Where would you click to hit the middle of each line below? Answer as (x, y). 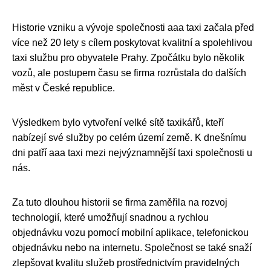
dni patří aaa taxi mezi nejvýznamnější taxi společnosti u (132, 152)
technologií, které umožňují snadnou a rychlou (110, 217)
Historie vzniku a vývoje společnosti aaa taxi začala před (133, 27)
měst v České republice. (64, 88)
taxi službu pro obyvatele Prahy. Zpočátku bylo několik (128, 57)
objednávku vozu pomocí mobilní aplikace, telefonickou (130, 232)
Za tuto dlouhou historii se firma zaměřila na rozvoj (120, 202)
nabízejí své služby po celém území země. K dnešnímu (129, 137)
